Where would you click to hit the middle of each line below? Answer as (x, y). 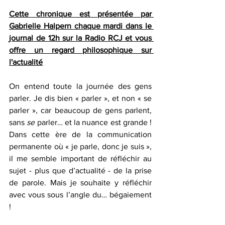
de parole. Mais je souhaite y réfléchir (80, 183)
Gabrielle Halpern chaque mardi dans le (80, 26)
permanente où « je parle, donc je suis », (80, 147)
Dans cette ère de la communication (80, 135)
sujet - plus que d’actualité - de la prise (80, 171)
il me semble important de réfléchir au (80, 159)
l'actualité (26, 62)
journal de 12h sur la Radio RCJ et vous (80, 38)
